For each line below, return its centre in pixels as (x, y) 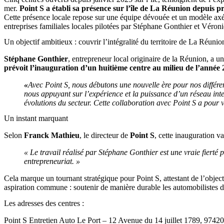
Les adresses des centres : (44, 203)
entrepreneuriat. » (52, 161)
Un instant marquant (36, 118)
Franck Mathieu (52, 135)
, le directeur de (105, 135)
